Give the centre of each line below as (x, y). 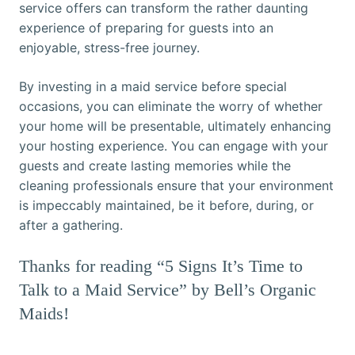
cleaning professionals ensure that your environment (176, 186)
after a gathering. (71, 225)
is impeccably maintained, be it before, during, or (166, 206)
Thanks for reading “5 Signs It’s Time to (161, 266)
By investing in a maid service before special (153, 87)
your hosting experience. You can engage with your (174, 146)
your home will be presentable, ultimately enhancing (175, 126)
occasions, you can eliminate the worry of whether (171, 107)
